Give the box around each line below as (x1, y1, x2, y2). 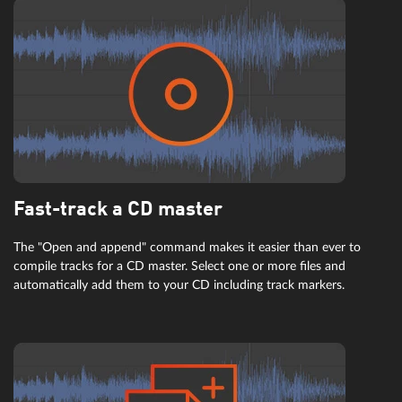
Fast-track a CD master (13, 200, 223, 221)
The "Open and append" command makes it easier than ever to (13, 240, 361, 255)
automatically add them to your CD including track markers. (13, 278, 345, 293)
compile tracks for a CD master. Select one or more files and (13, 259, 345, 274)
